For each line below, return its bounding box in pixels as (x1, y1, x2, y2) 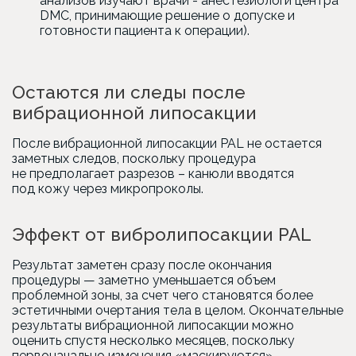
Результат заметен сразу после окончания (12, 257, 272, 273)
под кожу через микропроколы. (12, 181, 203, 196)
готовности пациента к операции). (40, 23, 250, 38)
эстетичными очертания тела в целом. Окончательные (12, 303, 343, 318)
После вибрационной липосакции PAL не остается (12, 136, 322, 151)
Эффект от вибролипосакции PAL (12, 224, 311, 245)
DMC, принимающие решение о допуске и (40, 8, 295, 23)
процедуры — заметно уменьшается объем (12, 273, 276, 288)
